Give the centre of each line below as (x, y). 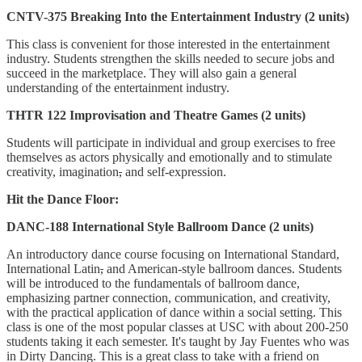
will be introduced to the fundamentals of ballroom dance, (153, 283)
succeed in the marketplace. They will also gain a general (152, 73)
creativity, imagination (63, 171)
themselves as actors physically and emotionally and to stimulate (169, 157)
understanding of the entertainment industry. (120, 87)
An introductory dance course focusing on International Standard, (173, 254)
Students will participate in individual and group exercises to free (171, 142)
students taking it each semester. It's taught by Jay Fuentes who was (178, 341)
